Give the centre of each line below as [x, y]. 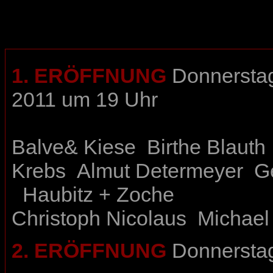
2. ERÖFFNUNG [89, 251]
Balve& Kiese [74, 147]
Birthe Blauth [206, 147]
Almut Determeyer [160, 171]
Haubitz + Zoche [98, 195]
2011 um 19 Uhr [85, 100]
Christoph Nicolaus [99, 218]
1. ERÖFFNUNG [89, 76]
